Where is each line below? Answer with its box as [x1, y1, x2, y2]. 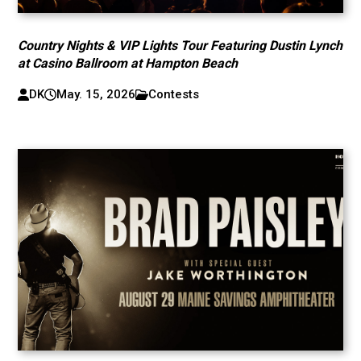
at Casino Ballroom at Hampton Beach [18, 56, 239, 71]
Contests [148, 87, 200, 102]
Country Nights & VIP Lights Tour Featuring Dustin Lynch [18, 38, 343, 53]
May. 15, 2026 [56, 87, 135, 102]
